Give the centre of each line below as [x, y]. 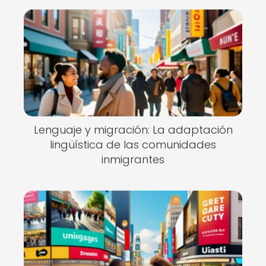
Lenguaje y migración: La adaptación [133, 130]
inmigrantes [133, 159]
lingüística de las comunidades [133, 145]
